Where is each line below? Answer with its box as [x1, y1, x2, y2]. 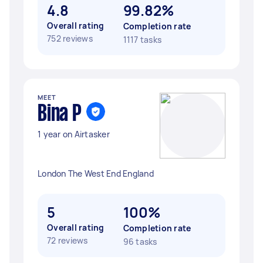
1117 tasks [123, 34, 161, 45]
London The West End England [38, 168, 154, 179]
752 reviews [47, 33, 93, 44]
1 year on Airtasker [38, 129, 110, 140]
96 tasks [123, 236, 157, 247]
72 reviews [47, 235, 88, 246]
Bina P [38, 104, 82, 125]
